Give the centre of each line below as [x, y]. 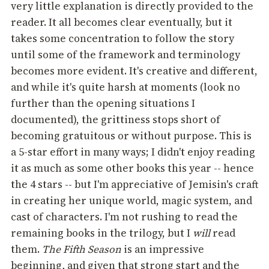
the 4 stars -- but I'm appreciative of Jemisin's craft [134, 185]
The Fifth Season [83, 249]
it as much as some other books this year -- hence [132, 168]
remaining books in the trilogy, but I [102, 233]
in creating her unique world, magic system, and [131, 201]
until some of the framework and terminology [125, 55]
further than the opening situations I [103, 104]
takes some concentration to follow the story [122, 39]
